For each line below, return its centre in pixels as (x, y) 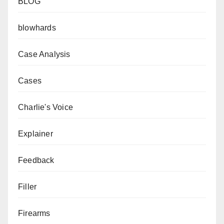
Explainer (35, 133)
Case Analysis (44, 54)
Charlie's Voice (45, 107)
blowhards (37, 27)
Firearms (34, 213)
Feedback (36, 160)
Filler (27, 186)
